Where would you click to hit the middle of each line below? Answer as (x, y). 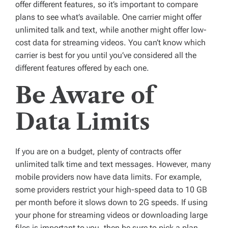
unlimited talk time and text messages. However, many (113, 164)
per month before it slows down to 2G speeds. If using (111, 203)
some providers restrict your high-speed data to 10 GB (111, 190)
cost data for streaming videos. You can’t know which (110, 43)
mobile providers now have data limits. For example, (109, 177)
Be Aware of (85, 95)
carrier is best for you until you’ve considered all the (106, 55)
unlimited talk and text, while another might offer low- (111, 30)
